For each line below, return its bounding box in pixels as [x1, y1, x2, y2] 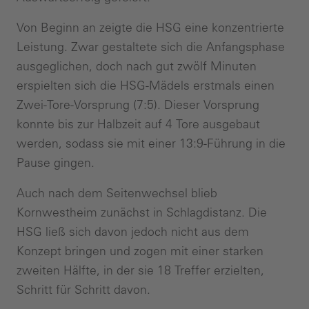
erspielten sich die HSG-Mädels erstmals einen [17, 78, 275, 92]
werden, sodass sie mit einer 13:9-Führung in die [17, 136, 286, 150]
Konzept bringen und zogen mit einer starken [17, 243, 263, 258]
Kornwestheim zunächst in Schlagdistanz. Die [17, 205, 267, 219]
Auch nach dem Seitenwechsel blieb [17, 186, 217, 200]
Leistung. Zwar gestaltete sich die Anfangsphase [17, 39, 285, 54]
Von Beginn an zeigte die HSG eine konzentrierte [17, 20, 284, 34]
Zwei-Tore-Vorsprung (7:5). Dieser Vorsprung [17, 97, 259, 112]
